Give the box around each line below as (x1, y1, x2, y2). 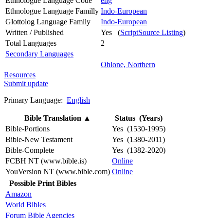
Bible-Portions (5, 124, 50, 133)
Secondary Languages (5, 49, 73, 58)
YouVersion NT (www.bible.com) (5, 167, 110, 176)
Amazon (5, 189, 32, 198)
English (67, 95, 90, 104)
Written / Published (5, 28, 64, 36)
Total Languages (5, 38, 56, 47)
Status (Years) (115, 113, 163, 122)
